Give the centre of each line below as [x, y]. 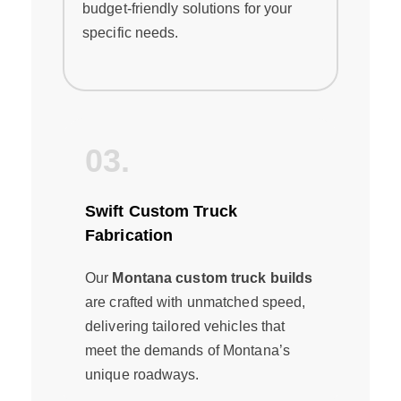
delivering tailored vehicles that [185, 327]
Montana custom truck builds [213, 278]
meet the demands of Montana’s [188, 351]
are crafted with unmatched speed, [196, 303]
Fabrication [129, 236]
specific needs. [131, 33]
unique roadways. [142, 375]
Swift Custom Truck [161, 212]
